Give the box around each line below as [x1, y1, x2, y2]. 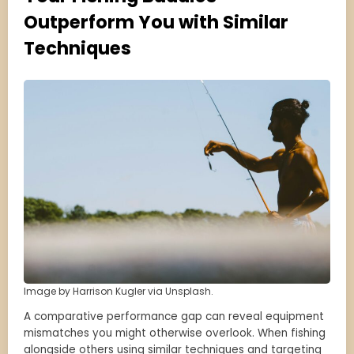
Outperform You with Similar [24, 9, 288, 36]
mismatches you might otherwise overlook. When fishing [24, 326, 326, 341]
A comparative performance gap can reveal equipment [24, 309, 324, 325]
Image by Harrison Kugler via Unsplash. [24, 284, 213, 299]
